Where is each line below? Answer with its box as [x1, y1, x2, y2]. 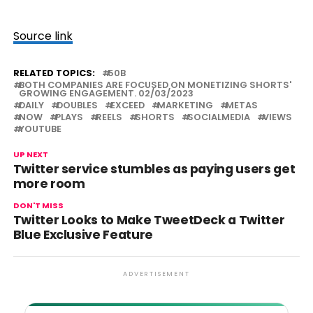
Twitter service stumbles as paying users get [13, 161, 296, 177]
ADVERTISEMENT [123, 270, 190, 278]
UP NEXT [13, 149, 48, 160]
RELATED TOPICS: [13, 67, 95, 79]
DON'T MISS [13, 200, 64, 211]
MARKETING [156, 99, 213, 111]
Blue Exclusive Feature [13, 226, 153, 243]
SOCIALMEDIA [187, 111, 250, 123]
